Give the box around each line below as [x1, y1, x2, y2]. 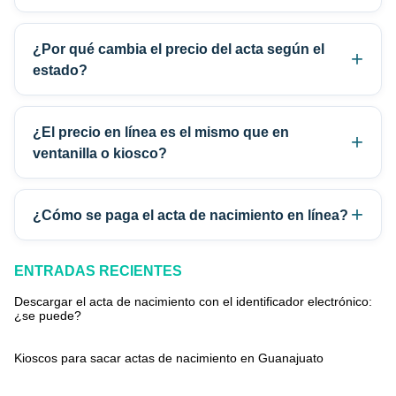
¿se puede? [14, 308, 81, 324]
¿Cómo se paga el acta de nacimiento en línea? [33, 207, 348, 224]
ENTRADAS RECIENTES [14, 263, 182, 279]
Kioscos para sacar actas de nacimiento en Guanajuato [14, 351, 324, 366]
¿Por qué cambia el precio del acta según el [33, 41, 324, 57]
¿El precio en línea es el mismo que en [33, 124, 289, 141]
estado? [33, 62, 88, 79]
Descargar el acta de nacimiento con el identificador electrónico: [14, 294, 372, 309]
